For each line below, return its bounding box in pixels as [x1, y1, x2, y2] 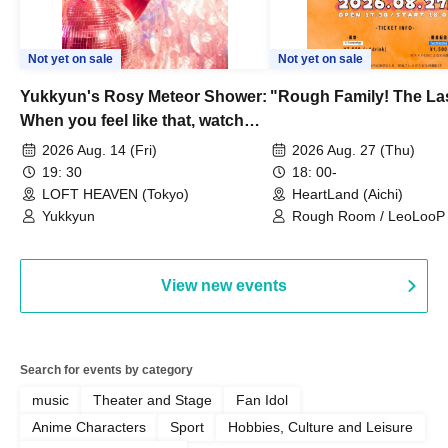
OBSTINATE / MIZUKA [292, 225, 435, 242]
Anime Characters [32, 418, 146, 435]
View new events [161, 276, 287, 294]
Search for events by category [20, 362, 193, 377]
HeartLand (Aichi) [292, 185, 403, 202]
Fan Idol [236, 391, 288, 408]
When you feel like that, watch [20, 111, 244, 129]
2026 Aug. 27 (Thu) [292, 141, 415, 158]
